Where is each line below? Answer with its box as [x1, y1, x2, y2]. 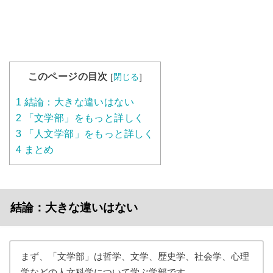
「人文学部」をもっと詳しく [21, 129, 154, 140]
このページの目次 [27, 71, 108, 82]
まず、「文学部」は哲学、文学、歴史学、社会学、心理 [20, 251, 249, 262]
